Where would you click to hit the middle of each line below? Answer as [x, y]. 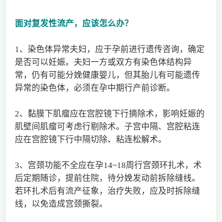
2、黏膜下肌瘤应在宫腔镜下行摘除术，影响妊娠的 [110, 113]
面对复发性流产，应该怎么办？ [74, 23]
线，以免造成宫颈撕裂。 [61, 204]
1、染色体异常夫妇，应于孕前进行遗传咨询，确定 [110, 49]
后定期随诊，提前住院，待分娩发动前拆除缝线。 [107, 178]
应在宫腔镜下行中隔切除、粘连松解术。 [90, 139]
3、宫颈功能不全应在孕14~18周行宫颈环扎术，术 [108, 165]
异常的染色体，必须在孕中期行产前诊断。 [95, 88]
